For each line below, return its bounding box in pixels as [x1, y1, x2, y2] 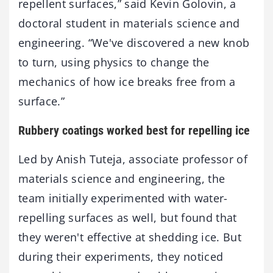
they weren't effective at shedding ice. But [18, 230, 242, 244]
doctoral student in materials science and [18, 16, 240, 30]
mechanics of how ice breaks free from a [18, 74, 236, 89]
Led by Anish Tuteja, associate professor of [18, 152, 248, 166]
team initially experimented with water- [18, 191, 228, 205]
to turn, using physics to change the [18, 55, 210, 69]
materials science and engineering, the [18, 171, 225, 186]
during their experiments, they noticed [18, 249, 224, 264]
